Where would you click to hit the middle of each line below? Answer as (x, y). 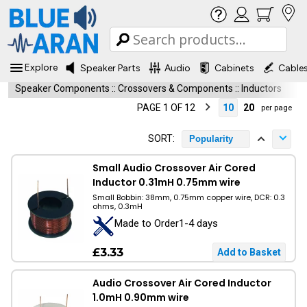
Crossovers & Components (175, 88)
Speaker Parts (110, 68)
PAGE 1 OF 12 (166, 108)
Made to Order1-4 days (166, 223)
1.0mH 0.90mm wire (141, 297)
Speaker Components (62, 88)
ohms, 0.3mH (118, 206)
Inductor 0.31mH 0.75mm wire (167, 182)
